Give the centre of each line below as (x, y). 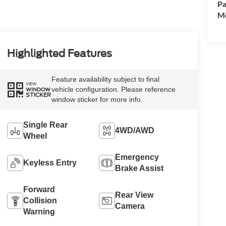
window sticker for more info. (97, 100)
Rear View (134, 195)
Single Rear (45, 125)
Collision (40, 201)
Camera (130, 206)
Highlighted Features (59, 54)
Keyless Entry (50, 163)
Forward (39, 190)
